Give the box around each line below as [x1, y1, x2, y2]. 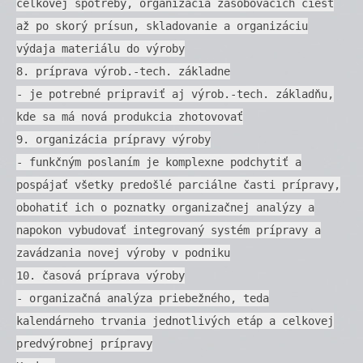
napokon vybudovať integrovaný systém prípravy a [16, 223, 321, 237]
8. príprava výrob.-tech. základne [16, 64, 230, 78]
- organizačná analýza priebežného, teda [16, 291, 269, 305]
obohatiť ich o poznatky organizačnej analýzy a [16, 200, 314, 214]
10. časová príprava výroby [16, 268, 185, 282]
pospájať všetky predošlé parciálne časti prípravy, [16, 177, 340, 191]
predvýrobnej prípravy [16, 336, 152, 350]
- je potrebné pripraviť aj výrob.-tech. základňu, [16, 87, 334, 100]
